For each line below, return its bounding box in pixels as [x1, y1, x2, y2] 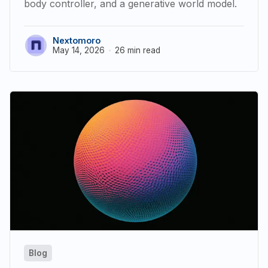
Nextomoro [53, 35, 100, 45]
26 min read [114, 45, 160, 55]
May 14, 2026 [53, 45, 105, 55]
